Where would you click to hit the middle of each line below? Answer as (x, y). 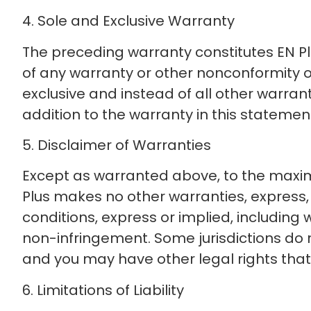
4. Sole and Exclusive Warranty (128, 21)
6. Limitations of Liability (103, 290)
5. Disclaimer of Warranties (117, 145)
